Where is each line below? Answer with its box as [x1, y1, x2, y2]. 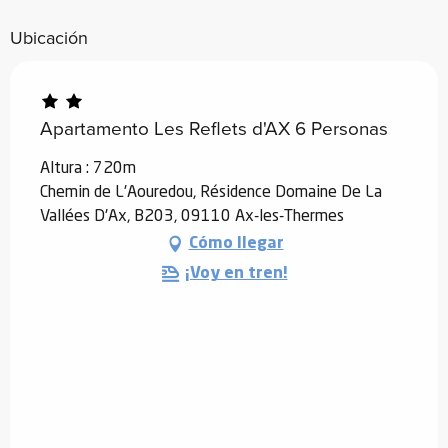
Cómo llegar [188, 235, 284, 252]
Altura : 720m [40, 160, 136, 177]
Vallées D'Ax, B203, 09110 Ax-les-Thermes [40, 208, 344, 225]
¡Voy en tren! [184, 265, 288, 282]
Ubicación [10, 24, 88, 51]
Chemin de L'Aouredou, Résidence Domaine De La [40, 184, 382, 201]
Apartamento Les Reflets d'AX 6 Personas [40, 113, 388, 143]
